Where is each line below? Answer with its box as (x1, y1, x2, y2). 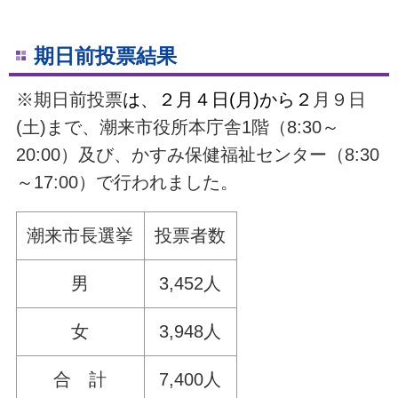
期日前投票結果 (33, 44, 177, 68)
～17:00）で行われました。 (15, 172, 238, 193)
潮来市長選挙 (27, 225, 134, 245)
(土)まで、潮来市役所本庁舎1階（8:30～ (15, 117, 339, 138)
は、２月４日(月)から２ (122, 90, 313, 110)
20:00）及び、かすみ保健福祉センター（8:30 (15, 145, 379, 165)
